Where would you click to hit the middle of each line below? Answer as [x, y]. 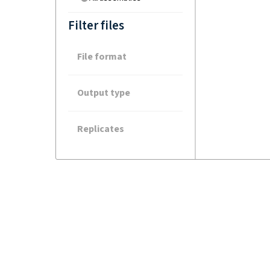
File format [102, 57]
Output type [104, 93]
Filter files [96, 26]
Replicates [101, 129]
